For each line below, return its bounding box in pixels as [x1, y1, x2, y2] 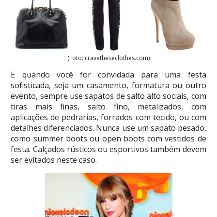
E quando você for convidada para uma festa [11, 69, 206, 80]
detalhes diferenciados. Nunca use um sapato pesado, [11, 122, 206, 133]
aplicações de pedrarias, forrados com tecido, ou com [11, 111, 206, 123]
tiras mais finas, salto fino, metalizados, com [11, 101, 206, 112]
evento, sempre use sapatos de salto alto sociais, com [11, 90, 206, 101]
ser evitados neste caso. [11, 154, 97, 165]
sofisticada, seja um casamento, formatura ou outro [11, 79, 206, 91]
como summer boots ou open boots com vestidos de [11, 133, 206, 144]
